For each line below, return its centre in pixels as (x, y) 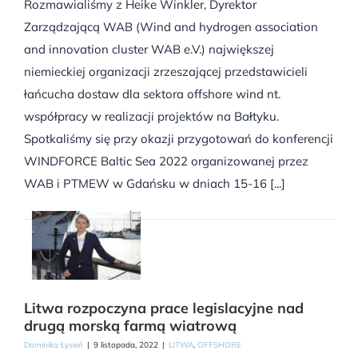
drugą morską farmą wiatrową (130, 326)
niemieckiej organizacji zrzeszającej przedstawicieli (166, 72)
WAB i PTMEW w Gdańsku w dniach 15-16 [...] (155, 184)
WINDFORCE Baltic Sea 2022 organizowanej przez (166, 161)
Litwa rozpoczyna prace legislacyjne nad (164, 308)
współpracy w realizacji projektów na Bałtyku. (151, 117)
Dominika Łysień (54, 345)
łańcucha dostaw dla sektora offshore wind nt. (152, 94)
